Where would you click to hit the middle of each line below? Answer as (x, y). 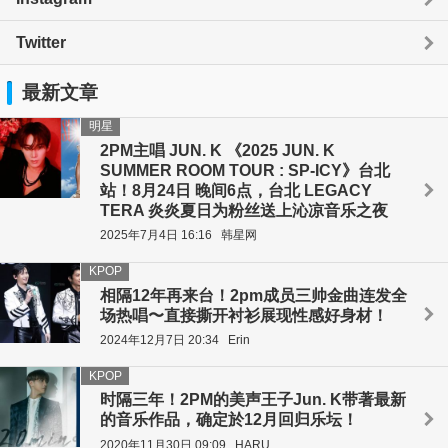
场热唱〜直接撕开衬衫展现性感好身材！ (244, 315)
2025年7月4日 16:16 (156, 235)
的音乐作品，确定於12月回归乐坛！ (229, 420)
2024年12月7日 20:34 (159, 339)
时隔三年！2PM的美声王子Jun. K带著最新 (253, 400)
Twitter (41, 42)
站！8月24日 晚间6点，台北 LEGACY (236, 190)
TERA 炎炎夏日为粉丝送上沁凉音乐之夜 (244, 210)
